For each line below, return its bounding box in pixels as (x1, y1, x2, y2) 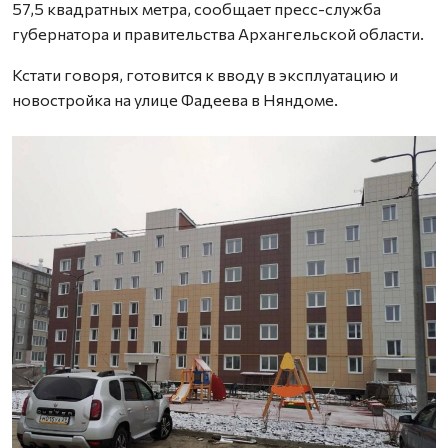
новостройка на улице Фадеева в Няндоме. (12, 90, 338, 109)
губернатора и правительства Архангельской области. (12, 24, 424, 43)
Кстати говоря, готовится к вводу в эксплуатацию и (12, 65, 398, 84)
